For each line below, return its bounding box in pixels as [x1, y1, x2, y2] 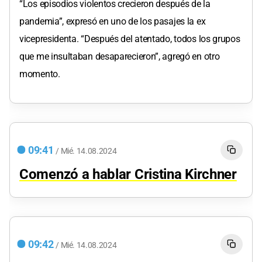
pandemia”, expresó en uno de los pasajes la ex [19, 16, 206, 27]
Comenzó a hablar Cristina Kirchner [19, 166, 237, 183]
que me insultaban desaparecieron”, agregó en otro [19, 51, 220, 63]
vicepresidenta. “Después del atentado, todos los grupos [19, 33, 240, 45]
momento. [19, 68, 60, 80]
